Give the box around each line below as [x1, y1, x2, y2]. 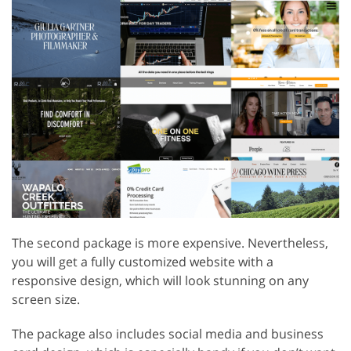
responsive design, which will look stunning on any [12, 271, 309, 289]
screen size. [12, 290, 80, 308]
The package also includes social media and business [12, 324, 324, 342]
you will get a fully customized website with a [12, 252, 273, 270]
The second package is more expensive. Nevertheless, [12, 233, 328, 251]
